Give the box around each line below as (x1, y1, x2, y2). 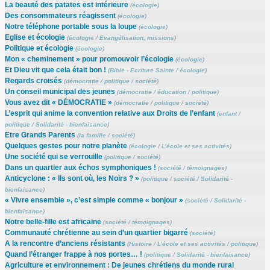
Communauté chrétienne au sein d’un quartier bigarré (4, 228, 188, 237)
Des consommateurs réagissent (4, 11, 116, 20)
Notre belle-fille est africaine (4, 217, 101, 226)
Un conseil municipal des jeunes (4, 87, 115, 96)
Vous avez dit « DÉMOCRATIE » (4, 98, 112, 107)
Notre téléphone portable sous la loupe (4, 22, 137, 31)
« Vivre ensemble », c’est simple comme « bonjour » (4, 195, 183, 204)
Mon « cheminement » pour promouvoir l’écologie (4, 54, 174, 63)
